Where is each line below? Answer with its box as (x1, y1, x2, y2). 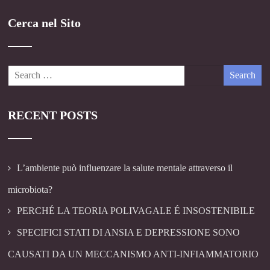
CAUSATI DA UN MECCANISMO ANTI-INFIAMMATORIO (8, 249, 259, 260)
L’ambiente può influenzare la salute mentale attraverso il (17, 163, 233, 174)
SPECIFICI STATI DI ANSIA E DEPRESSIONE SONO (17, 227, 240, 238)
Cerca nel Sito (8, 16, 81, 30)
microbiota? (8, 184, 53, 195)
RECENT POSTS (8, 108, 98, 122)
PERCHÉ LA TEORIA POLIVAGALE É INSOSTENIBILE (17, 206, 256, 216)
